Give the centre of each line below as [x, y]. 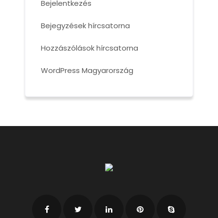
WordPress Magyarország [87, 70]
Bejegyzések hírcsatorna [85, 26]
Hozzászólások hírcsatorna [89, 48]
